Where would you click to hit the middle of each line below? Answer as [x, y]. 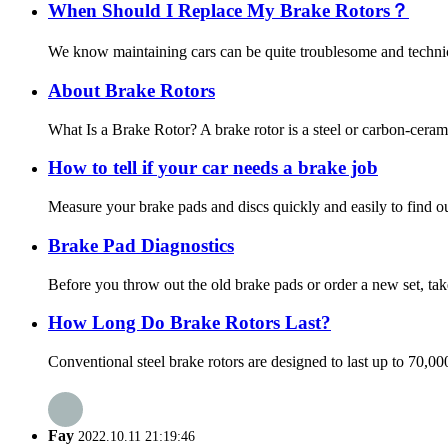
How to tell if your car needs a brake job [213, 168]
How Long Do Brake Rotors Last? [189, 323]
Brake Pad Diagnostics [141, 245]
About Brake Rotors [131, 90]
